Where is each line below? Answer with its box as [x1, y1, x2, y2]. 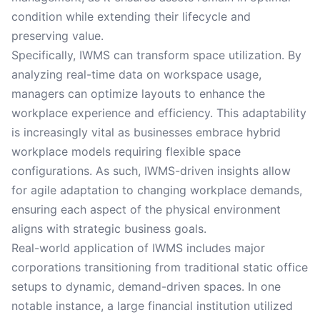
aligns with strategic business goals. [11, 221, 206, 236]
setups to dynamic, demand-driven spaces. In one [11, 279, 281, 294]
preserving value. [11, 29, 104, 43]
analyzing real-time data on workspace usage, [11, 67, 261, 81]
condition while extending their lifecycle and [11, 9, 251, 24]
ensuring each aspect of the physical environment [11, 202, 281, 216]
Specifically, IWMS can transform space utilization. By [11, 48, 301, 62]
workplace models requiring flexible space [11, 144, 241, 159]
